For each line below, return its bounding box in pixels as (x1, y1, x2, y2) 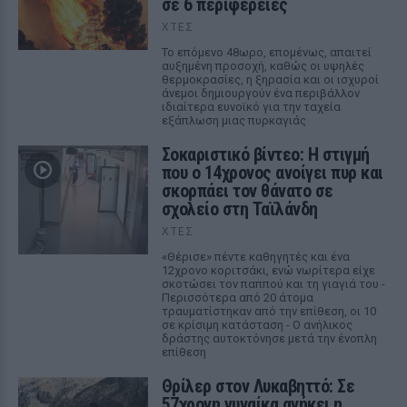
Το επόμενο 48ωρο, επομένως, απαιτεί (161, 45, 372, 59)
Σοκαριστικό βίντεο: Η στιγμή (161, 143, 370, 165)
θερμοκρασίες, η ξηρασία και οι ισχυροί (161, 72, 379, 86)
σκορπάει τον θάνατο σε (161, 179, 333, 202)
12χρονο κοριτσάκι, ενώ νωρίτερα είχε (161, 263, 375, 277)
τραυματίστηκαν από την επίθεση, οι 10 (161, 303, 376, 318)
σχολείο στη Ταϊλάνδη (161, 197, 318, 220)
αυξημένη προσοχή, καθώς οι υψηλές (161, 58, 364, 73)
